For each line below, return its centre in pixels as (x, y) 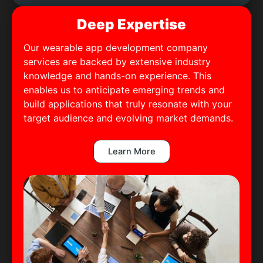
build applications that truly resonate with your (128, 104)
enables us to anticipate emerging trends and (124, 90)
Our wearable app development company (116, 47)
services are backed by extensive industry (117, 61)
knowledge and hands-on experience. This (117, 75)
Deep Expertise (131, 24)
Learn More (131, 152)
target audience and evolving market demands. (128, 118)
